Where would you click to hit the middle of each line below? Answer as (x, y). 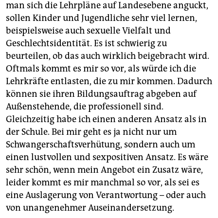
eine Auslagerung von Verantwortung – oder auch (106, 195)
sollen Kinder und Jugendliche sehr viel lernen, (101, 18)
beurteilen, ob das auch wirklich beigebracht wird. (108, 56)
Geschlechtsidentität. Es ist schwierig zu (86, 43)
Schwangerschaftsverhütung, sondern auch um (100, 145)
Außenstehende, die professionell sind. (85, 107)
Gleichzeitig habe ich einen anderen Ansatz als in (106, 119)
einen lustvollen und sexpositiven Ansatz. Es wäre (107, 157)
